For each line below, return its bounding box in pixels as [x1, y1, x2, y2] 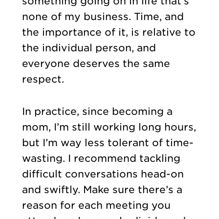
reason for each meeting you [22, 199, 171, 212]
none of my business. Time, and [22, 10, 184, 22]
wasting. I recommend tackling [22, 153, 180, 165]
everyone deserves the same [22, 57, 170, 69]
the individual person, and [22, 42, 156, 54]
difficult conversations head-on [22, 168, 184, 180]
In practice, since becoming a [22, 106, 173, 118]
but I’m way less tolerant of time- [22, 137, 194, 149]
